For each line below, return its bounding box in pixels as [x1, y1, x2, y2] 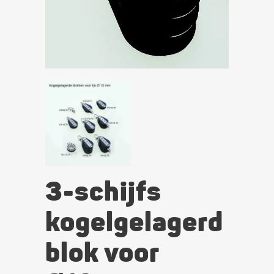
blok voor [45, 235, 159, 269]
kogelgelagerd [45, 204, 223, 239]
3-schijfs [45, 174, 161, 208]
